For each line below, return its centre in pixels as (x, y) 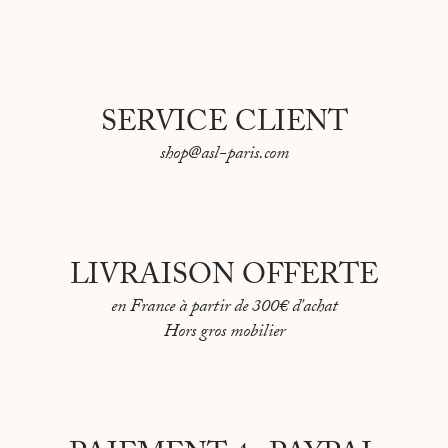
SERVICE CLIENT (224, 126)
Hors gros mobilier (224, 334)
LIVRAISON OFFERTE (224, 279)
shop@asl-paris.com (224, 156)
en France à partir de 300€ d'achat (224, 309)
